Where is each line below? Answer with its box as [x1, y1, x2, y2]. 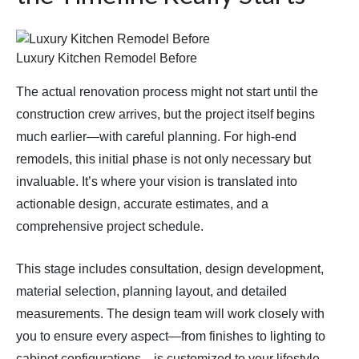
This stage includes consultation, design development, [16, 262, 324, 276]
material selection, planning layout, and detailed [16, 284, 287, 299]
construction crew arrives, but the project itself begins [16, 107, 315, 122]
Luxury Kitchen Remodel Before [16, 51, 197, 66]
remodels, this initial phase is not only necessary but [16, 152, 311, 167]
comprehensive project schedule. [16, 220, 204, 234]
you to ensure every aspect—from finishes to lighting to [16, 329, 325, 344]
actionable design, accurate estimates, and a [16, 197, 268, 212]
